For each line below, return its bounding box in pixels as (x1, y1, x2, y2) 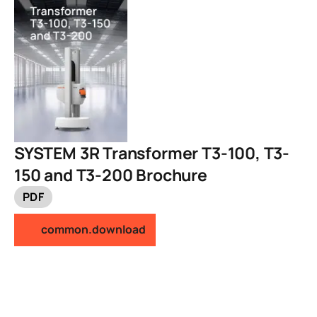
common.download (41, 221, 146, 238)
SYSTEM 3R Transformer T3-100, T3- (14, 141, 290, 164)
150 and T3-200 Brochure (14, 163, 207, 186)
